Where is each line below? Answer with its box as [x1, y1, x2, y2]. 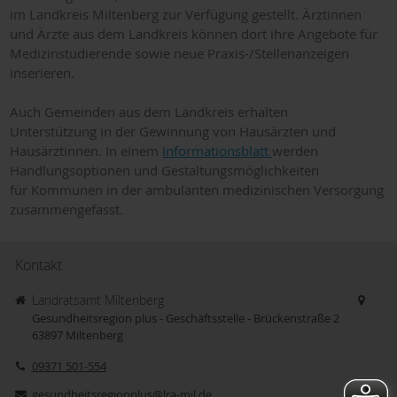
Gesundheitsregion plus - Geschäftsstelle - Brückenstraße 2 [31, 309, 339, 326]
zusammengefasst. [9, 199, 123, 218]
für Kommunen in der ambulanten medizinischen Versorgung [9, 180, 384, 198]
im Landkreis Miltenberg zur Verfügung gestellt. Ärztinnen [9, 4, 362, 23]
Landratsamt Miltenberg [31, 291, 164, 308]
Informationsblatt [161, 141, 272, 160]
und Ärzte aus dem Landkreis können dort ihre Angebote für [9, 24, 378, 43]
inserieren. [9, 63, 74, 82]
